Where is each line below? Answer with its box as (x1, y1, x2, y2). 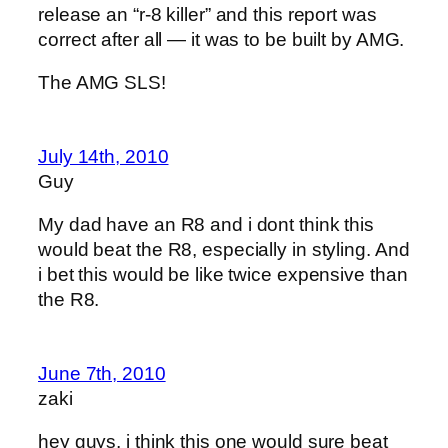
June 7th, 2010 (38, 362, 166, 384)
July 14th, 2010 (38, 145, 169, 167)
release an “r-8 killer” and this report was (38, 3, 377, 25)
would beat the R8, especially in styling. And (38, 239, 410, 261)
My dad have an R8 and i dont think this (38, 214, 375, 236)
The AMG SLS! (38, 72, 166, 94)
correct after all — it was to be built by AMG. (38, 28, 405, 50)
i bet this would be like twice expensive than (38, 264, 408, 286)
